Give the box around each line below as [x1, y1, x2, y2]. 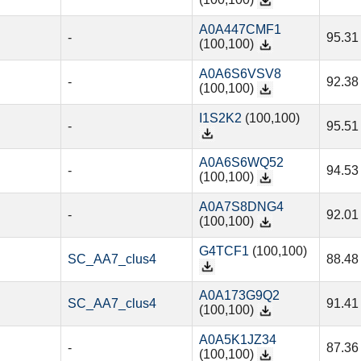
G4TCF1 [198, 244, 249, 259]
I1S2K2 [198, 111, 242, 126]
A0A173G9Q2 [198, 288, 280, 303]
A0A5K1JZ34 [198, 333, 276, 347]
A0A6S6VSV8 [198, 67, 281, 81]
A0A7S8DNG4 [198, 200, 284, 214]
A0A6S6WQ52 [198, 156, 284, 170]
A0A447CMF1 [198, 23, 281, 37]
